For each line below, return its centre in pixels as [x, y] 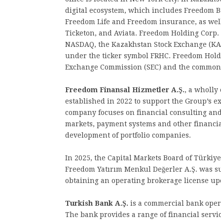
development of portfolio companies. [128, 135]
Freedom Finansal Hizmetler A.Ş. [125, 90]
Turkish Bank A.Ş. [97, 203]
